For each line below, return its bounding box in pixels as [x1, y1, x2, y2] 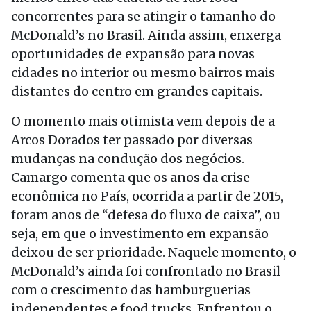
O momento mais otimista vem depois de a [11, 113, 275, 129]
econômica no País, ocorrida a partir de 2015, [11, 188, 283, 204]
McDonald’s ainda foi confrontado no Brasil [11, 263, 280, 279]
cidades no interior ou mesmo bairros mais [11, 65, 275, 81]
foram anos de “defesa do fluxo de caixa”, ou [11, 207, 280, 223]
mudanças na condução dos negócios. [11, 151, 244, 167]
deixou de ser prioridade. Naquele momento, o [11, 244, 296, 260]
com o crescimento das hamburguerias [11, 282, 251, 298]
